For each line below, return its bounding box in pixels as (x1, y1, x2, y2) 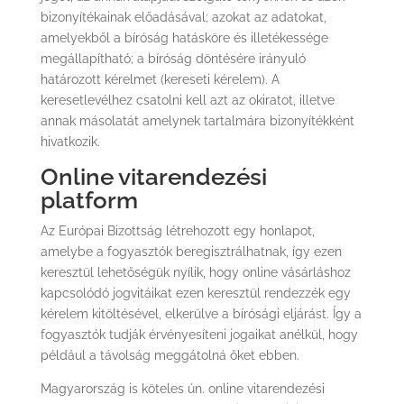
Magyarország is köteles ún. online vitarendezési (40, 381, 325, 396)
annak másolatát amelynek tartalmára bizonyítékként (40, 114, 354, 128)
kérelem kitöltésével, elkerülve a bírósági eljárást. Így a (40, 307, 362, 321)
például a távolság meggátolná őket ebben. (40, 348, 299, 363)
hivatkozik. (40, 134, 100, 149)
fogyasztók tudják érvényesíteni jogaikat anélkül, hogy (40, 327, 358, 342)
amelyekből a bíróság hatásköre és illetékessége (40, 31, 328, 45)
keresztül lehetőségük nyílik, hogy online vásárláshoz (40, 265, 351, 280)
